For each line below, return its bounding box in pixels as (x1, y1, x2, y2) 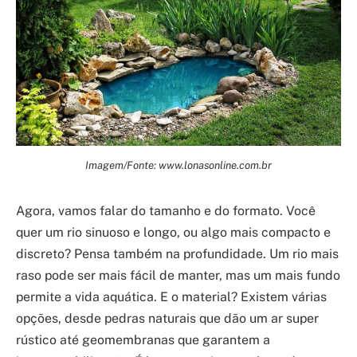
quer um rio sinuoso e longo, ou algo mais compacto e (16, 225, 331, 241)
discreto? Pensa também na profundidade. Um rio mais (16, 246, 339, 262)
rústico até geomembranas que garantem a (16, 332, 270, 348)
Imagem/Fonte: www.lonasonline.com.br (85, 159, 272, 172)
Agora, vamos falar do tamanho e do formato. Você (16, 203, 316, 219)
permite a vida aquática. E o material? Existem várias (16, 289, 327, 305)
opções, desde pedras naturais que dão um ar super (16, 311, 319, 327)
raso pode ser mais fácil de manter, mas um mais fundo (16, 268, 340, 284)
